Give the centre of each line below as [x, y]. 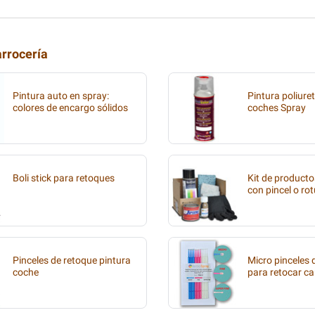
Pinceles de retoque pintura [72, 261]
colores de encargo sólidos [70, 108]
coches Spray [277, 108]
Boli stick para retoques [64, 178]
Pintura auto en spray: [61, 96]
